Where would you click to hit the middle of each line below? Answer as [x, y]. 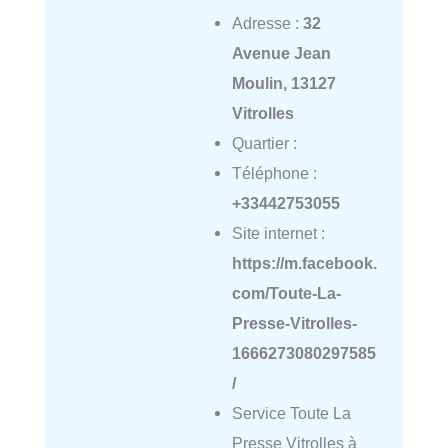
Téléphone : [274, 173]
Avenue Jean [281, 53]
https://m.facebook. [304, 263]
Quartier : [264, 143]
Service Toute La [291, 413]
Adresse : [267, 23]
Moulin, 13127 [283, 83]
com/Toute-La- [286, 293]
